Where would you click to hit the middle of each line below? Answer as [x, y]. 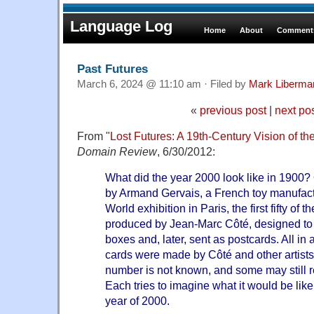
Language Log [121, 26]
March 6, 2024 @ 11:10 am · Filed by [163, 84]
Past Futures [112, 68]
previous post [233, 110]
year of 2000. [137, 300]
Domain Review [117, 151]
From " [94, 136]
